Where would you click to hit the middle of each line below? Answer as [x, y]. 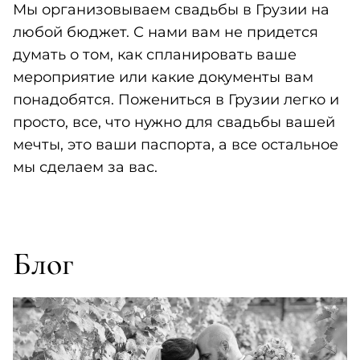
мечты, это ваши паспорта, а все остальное [176, 145]
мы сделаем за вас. [85, 168]
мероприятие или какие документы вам [163, 78]
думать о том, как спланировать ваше [155, 55]
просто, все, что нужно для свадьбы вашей [174, 123]
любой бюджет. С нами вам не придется [166, 33]
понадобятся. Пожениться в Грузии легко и [176, 100]
